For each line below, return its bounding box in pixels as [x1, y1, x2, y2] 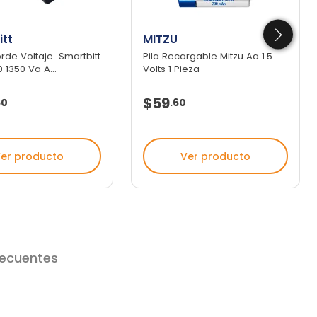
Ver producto [180, 149, 250, 163]
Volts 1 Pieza [142, 62, 200, 76]
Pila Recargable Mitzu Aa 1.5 [142, 50, 272, 64]
